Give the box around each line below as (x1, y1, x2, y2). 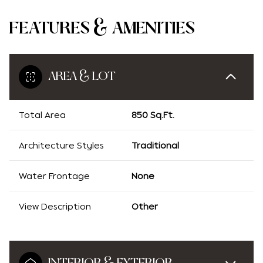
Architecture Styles (19, 140, 104, 151)
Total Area (19, 109, 66, 120)
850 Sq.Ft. (131, 109, 174, 120)
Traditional (131, 140, 179, 151)
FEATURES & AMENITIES (9, 17, 195, 41)
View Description (19, 201, 91, 212)
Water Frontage (19, 170, 90, 181)
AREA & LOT (48, 68, 116, 85)
